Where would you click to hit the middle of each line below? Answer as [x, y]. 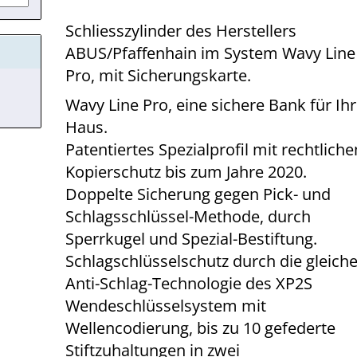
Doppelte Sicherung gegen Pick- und [198, 194]
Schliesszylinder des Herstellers [181, 31]
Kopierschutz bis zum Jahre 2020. [186, 172]
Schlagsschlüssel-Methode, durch [188, 216]
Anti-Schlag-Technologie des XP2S [189, 283]
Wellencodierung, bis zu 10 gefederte [201, 328]
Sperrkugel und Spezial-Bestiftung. [192, 239]
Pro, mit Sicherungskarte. [159, 75]
